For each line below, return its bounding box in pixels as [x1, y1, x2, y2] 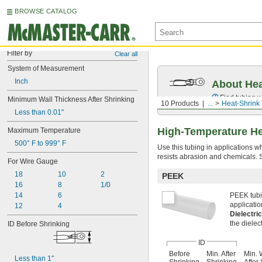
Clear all [115, 50, 137, 57]
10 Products [161, 99, 199, 108]
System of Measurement [8, 64, 84, 73]
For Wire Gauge [8, 157, 58, 166]
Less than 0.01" [15, 108, 64, 116]
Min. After [206, 250, 236, 258]
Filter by [7, 49, 32, 57]
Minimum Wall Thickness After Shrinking [8, 95, 135, 104]
